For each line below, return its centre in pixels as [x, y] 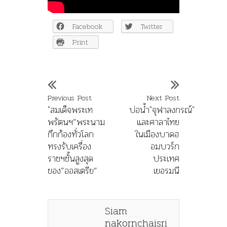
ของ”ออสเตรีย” [72, 171]
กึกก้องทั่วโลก [71, 134]
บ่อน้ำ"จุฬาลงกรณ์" [162, 110]
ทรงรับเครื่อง [69, 146]
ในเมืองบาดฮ [157, 134]
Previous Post [70, 98]
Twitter [152, 27]
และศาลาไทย [158, 122]
